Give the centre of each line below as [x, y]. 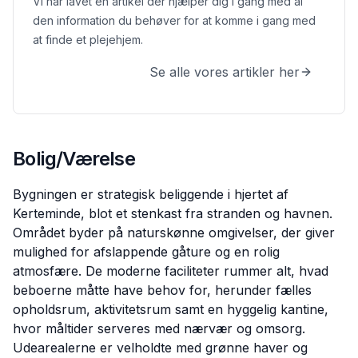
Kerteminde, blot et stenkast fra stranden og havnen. [173, 213]
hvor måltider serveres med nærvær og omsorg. [159, 328]
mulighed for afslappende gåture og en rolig [146, 252]
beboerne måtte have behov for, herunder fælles [162, 290]
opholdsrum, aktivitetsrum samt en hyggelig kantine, [171, 309]
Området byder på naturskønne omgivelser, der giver [174, 233]
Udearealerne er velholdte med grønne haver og [160, 348]
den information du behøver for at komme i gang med [174, 20]
